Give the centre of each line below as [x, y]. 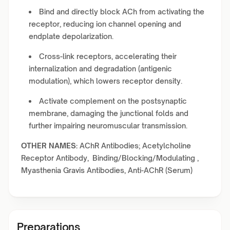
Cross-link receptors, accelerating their [108, 56]
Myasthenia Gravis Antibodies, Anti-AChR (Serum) [107, 170]
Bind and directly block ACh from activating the [122, 12]
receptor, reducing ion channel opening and [105, 24]
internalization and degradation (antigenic [100, 69]
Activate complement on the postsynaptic [113, 101]
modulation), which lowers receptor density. [106, 81]
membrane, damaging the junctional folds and [109, 113]
